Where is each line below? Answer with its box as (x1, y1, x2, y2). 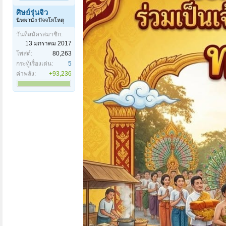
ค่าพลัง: (16, 70, 36, 78)
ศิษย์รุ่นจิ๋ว (16, 9, 48, 17)
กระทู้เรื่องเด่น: (16, 60, 53, 68)
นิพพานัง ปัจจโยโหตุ (16, 17, 64, 24)
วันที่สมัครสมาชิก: (16, 31, 63, 38)
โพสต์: (16, 50, 32, 58)
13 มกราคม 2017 (25, 40, 72, 47)
